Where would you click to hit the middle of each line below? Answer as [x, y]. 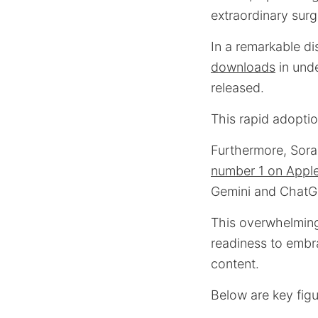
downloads [243, 67]
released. [237, 88]
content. [235, 264]
